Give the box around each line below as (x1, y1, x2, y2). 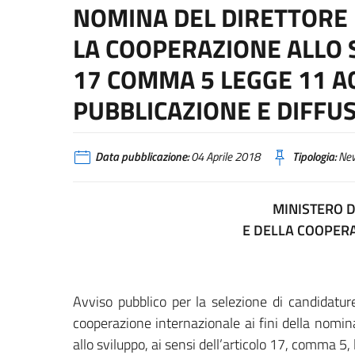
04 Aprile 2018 (189, 147, 260, 166)
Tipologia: (292, 147, 336, 166)
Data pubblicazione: (95, 147, 189, 166)
